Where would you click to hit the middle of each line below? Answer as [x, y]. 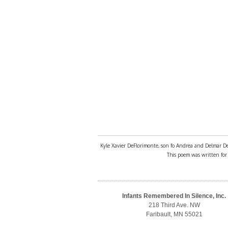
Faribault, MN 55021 [174, 214]
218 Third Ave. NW [174, 205]
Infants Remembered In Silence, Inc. [174, 196]
